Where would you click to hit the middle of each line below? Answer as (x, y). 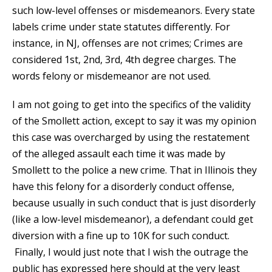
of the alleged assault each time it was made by (119, 153)
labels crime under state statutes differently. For (121, 26)
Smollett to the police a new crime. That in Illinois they (134, 170)
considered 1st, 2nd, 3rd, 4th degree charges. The (124, 59)
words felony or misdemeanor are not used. (111, 76)
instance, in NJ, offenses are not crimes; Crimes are (127, 43)
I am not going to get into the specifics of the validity (131, 104)
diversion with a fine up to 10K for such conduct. (121, 235)
